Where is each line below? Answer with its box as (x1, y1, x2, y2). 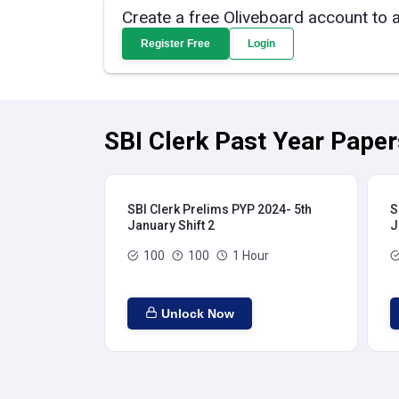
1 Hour (232, 248, 269, 263)
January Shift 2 (127, 218, 215, 232)
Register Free (141, 37, 210, 50)
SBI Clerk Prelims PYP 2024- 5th (127, 202, 312, 216)
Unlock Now (161, 306, 234, 321)
